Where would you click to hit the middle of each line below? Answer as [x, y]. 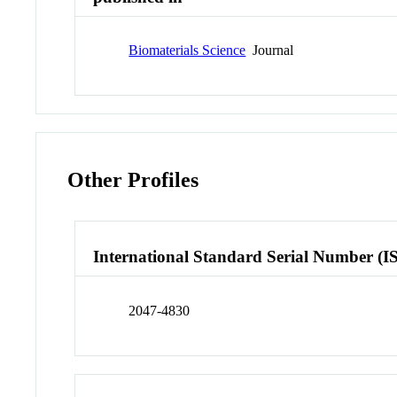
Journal [270, 51]
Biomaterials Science [187, 51]
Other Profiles [133, 180]
